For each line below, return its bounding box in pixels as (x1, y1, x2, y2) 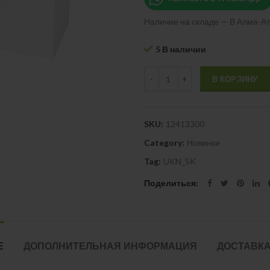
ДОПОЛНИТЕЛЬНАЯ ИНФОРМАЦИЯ (24, 239, 197, 253)
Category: (144, 137, 186, 148)
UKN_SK (163, 156, 196, 166)
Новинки (187, 137, 220, 148)
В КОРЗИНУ (212, 74, 258, 84)
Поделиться (144, 178, 196, 188)
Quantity (143, 67, 178, 77)
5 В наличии (155, 44, 206, 54)
